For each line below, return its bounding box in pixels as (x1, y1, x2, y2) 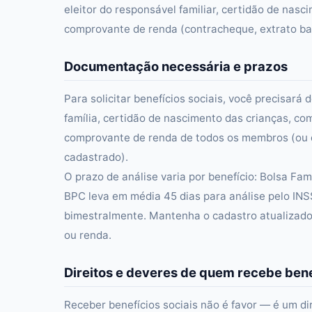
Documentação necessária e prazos (64, 58, 288, 74)
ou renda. (64, 228, 111, 242)
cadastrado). (64, 150, 128, 164)
